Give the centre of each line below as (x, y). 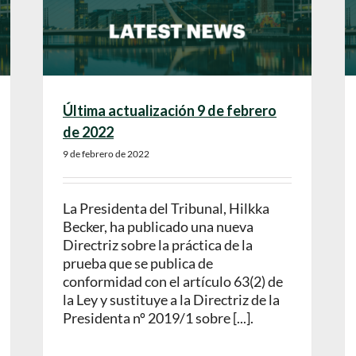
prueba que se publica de (138, 263)
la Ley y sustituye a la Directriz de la (171, 300)
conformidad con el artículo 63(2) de (173, 282)
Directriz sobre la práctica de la (158, 245)
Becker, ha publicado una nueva (158, 227)
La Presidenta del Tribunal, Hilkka (166, 209)
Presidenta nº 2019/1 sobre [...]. (158, 318)
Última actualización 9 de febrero (170, 111)
